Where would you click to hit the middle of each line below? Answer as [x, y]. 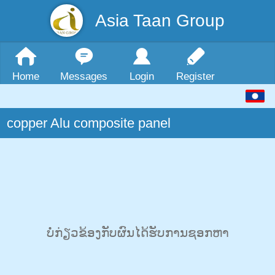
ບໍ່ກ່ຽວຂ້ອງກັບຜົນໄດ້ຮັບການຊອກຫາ [137, 233]
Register [196, 77]
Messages [84, 77]
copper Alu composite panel [89, 123]
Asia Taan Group [160, 21]
